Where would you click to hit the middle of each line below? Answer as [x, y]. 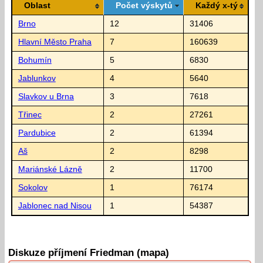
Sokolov [33, 187]
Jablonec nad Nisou [55, 205]
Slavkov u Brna [46, 96]
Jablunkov [37, 78]
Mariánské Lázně [50, 169]
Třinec [30, 114]
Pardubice [37, 133]
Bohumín [35, 60]
